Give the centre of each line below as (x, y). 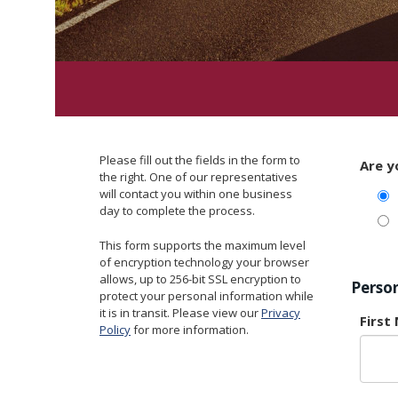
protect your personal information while (207, 296)
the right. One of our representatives (199, 177)
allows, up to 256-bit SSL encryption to (200, 279)
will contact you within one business (196, 194)
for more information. (190, 330)
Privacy (281, 313)
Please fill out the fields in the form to (200, 160)
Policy (115, 330)
